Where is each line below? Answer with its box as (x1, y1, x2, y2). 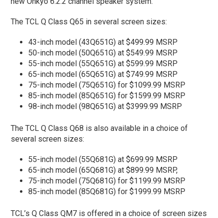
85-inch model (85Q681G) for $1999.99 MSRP (28, 186, 186, 196)
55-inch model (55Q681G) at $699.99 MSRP (28, 154, 178, 164)
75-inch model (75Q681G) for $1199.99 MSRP (28, 176, 186, 185)
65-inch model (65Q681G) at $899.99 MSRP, (28, 165, 178, 175)
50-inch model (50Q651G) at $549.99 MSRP (28, 48, 178, 57)
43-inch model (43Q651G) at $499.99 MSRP (28, 37, 178, 47)
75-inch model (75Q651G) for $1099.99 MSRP (28, 80, 186, 90)
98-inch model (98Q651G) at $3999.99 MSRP (28, 101, 182, 111)
